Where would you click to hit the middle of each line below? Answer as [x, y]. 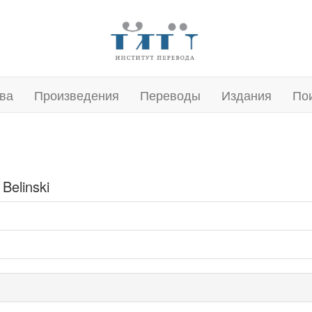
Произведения [77, 95]
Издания [247, 95]
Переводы [170, 95]
